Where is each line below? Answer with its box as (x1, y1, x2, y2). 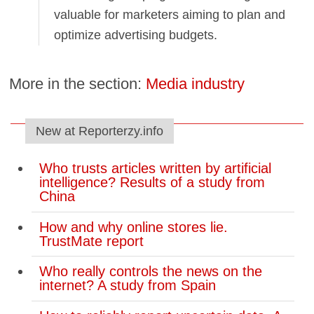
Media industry (146, 74, 245, 93)
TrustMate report (39, 233, 144, 249)
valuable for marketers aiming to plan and (54, 7, 286, 22)
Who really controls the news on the (39, 264, 262, 280)
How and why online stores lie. (39, 219, 228, 235)
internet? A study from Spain (39, 278, 216, 294)
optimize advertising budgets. (54, 27, 218, 42)
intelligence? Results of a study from (39, 175, 265, 191)
